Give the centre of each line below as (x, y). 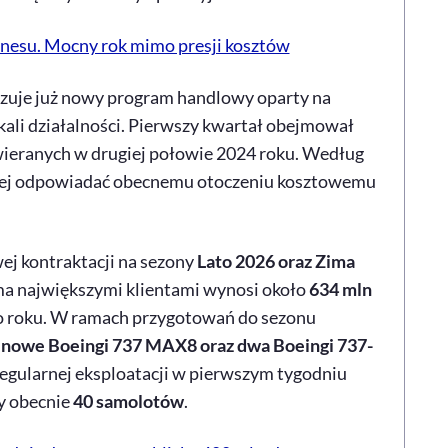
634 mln (340, 289)
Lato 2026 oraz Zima (275, 261)
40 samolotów (128, 401)
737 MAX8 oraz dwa (190, 345)
